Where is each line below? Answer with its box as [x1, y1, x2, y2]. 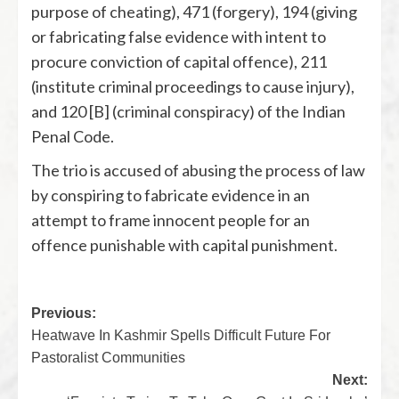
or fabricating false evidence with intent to [31, 27, 326, 46]
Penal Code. [31, 126, 114, 146]
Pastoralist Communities [31, 350, 185, 365]
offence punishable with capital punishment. [31, 235, 338, 255]
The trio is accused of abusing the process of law [31, 160, 365, 180]
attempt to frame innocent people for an [31, 210, 310, 230]
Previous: [31, 305, 96, 321]
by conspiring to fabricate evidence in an [31, 185, 310, 205]
